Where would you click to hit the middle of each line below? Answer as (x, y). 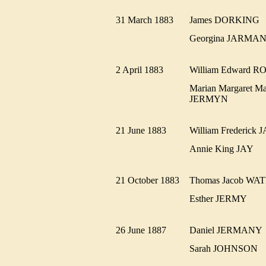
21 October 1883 (151, 180)
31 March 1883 (148, 20)
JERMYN (212, 99)
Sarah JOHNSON (227, 248)
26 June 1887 (145, 230)
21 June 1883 (145, 130)
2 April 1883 (143, 69)
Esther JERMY (221, 198)
